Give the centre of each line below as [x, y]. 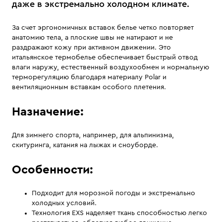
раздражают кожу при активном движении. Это [91, 48]
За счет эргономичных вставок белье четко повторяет [103, 28]
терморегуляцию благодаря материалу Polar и [89, 77]
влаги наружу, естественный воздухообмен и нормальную [111, 67]
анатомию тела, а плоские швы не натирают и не [92, 38]
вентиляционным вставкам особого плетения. [89, 87]
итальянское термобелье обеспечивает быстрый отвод [105, 57]
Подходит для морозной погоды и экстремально [113, 193]
